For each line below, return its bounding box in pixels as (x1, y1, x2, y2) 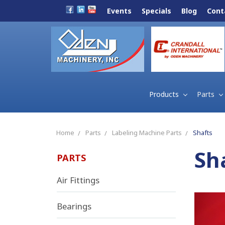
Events (107, 6, 132, 16)
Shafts (193, 128, 212, 137)
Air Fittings (56, 174, 99, 186)
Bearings (56, 200, 91, 212)
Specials (142, 6, 171, 16)
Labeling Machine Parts (112, 128, 182, 137)
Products (149, 89, 181, 99)
